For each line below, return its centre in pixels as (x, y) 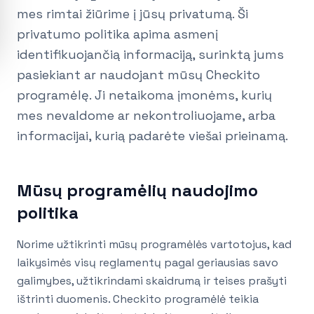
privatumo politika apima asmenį (117, 34)
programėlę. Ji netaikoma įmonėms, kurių (144, 95)
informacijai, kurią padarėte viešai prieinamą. (152, 136)
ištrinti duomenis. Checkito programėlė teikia (138, 299)
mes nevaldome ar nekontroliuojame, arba (146, 116)
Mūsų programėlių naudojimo (137, 191)
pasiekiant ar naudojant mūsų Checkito (138, 75)
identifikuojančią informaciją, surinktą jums (150, 55)
